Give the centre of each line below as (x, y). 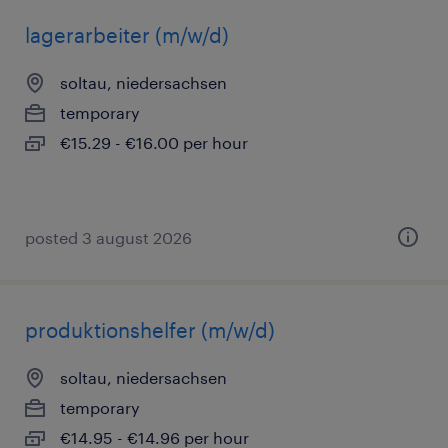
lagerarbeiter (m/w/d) (127, 35)
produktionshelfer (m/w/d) (150, 330)
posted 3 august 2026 (108, 237)
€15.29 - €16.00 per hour (154, 142)
